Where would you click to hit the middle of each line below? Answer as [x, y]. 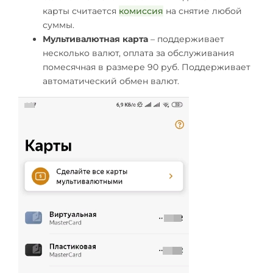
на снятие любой [203, 11]
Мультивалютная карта [95, 39]
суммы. [58, 25]
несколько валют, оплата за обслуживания [138, 53]
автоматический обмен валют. [111, 81]
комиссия [141, 11]
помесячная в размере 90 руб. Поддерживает [147, 67]
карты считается [81, 11]
